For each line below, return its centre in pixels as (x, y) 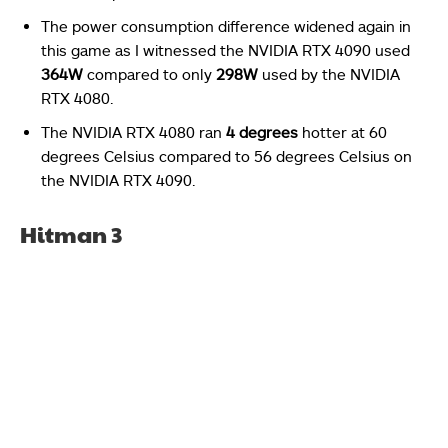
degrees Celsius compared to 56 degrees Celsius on (226, 156)
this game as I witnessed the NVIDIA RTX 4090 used (225, 50)
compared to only (147, 74)
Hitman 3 (71, 234)
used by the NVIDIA (331, 74)
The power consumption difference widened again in (226, 26)
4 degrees (264, 132)
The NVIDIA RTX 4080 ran (133, 132)
